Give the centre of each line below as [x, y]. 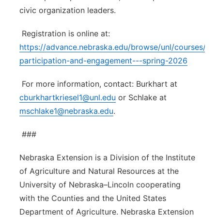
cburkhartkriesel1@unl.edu [68, 97]
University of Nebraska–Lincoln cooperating [100, 185]
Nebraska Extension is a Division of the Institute [107, 157]
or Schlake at [141, 97]
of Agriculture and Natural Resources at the [99, 171]
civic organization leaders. [68, 10]
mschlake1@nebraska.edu [66, 111]
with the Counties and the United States [93, 198]
